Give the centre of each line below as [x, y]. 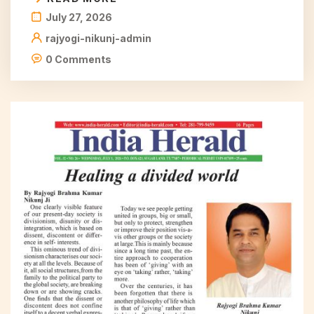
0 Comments [78, 60]
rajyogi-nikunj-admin [98, 39]
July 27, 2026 [79, 18]
